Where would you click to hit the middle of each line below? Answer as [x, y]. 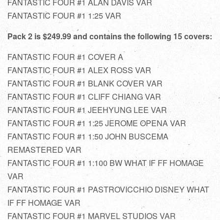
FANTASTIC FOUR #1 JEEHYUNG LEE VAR [87, 110]
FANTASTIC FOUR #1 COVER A [65, 56]
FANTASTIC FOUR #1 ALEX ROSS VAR [79, 70]
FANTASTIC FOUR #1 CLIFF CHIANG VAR [84, 96]
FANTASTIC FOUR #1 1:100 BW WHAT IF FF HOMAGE [106, 163]
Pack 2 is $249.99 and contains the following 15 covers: [110, 36]
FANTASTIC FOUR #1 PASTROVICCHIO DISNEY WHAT [108, 189]
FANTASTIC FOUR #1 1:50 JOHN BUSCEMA [88, 136]
